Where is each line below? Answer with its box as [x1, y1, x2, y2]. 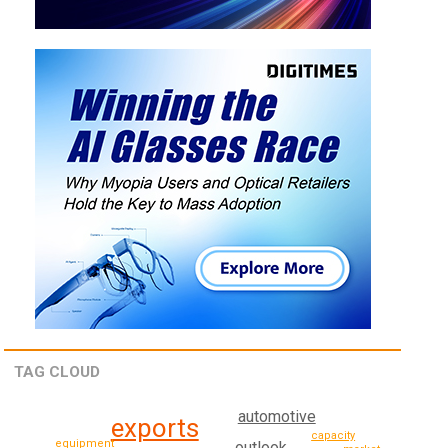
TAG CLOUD [14, 363, 101, 382]
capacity [311, 428, 356, 442]
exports [110, 413, 199, 444]
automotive [237, 406, 316, 426]
